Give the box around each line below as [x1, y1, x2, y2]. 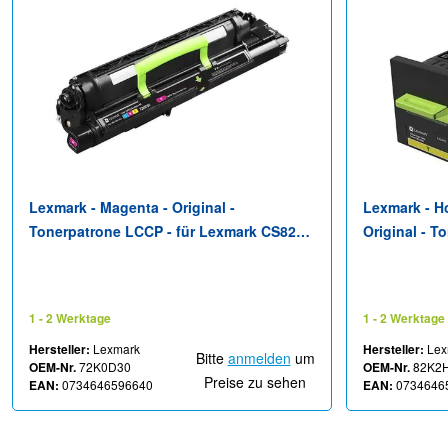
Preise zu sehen [204, 372, 306, 393]
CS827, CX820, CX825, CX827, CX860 [29, 245, 276, 266]
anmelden [227, 348, 291, 369]
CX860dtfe [362, 317, 433, 338]
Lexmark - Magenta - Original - [29, 197, 235, 218]
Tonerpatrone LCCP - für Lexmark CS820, [29, 221, 308, 242]
